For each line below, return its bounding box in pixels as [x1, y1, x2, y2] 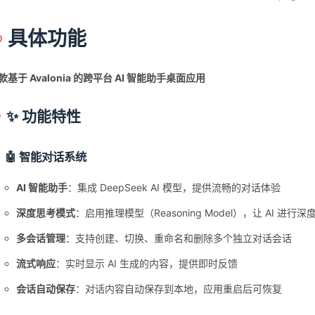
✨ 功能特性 [6, 108, 82, 126]
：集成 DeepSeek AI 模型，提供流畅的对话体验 [67, 181, 281, 194]
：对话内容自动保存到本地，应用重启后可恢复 [75, 283, 283, 295]
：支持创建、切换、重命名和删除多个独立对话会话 [65, 232, 292, 245]
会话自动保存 [16, 283, 76, 295]
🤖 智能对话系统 [5, 150, 87, 165]
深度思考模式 [16, 207, 76, 219]
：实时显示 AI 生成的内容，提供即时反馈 [56, 257, 238, 270]
